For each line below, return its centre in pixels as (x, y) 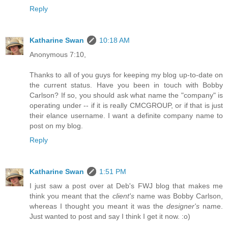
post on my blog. (56, 125)
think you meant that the (71, 196)
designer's (183, 206)
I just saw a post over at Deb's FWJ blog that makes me (126, 186)
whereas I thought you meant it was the (98, 206)
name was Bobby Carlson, (179, 196)
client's (123, 196)
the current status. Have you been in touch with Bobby (126, 85)
